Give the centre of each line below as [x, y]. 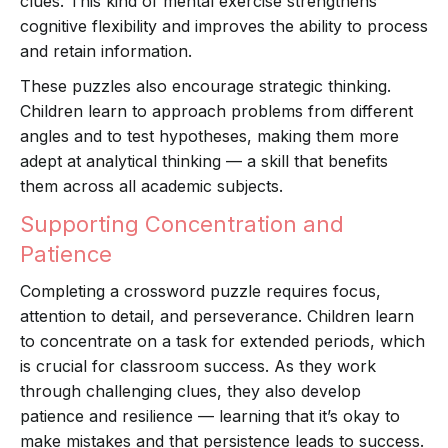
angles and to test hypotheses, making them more [209, 136]
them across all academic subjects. [151, 186]
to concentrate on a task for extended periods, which [222, 341]
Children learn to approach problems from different [216, 111]
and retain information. [106, 51]
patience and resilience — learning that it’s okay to [210, 416]
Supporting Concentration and [182, 224]
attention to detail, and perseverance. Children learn [217, 316]
